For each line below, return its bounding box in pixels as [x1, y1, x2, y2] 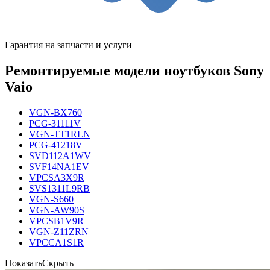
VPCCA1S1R [29, 237, 84, 248]
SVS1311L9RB [29, 183, 90, 193]
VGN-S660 [29, 193, 74, 204]
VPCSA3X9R [29, 172, 84, 183]
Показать [5, 257, 42, 268]
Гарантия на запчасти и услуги [5, 39, 132, 50]
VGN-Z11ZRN [29, 226, 89, 237]
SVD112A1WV [29, 150, 91, 161]
